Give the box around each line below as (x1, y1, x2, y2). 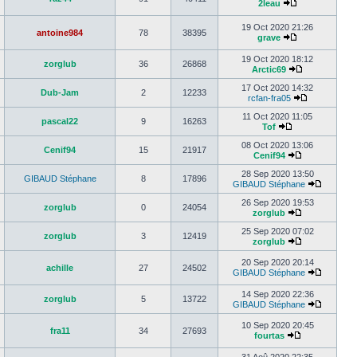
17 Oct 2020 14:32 (241, 83, 313, 92)
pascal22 (41, 116, 78, 126)
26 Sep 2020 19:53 (241, 198, 314, 207)
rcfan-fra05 (247, 93, 291, 103)
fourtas (253, 331, 284, 340)
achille (46, 263, 73, 273)
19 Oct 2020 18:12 (241, 54, 313, 64)
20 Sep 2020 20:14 (241, 257, 314, 267)
